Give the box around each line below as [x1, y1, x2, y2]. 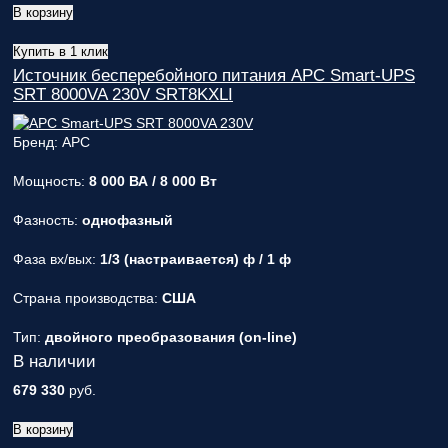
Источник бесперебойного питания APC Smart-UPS [13, 66, 415, 85]
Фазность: [13, 212, 82, 228]
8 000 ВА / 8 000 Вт [89, 173, 217, 189]
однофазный [82, 212, 173, 228]
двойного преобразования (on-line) [45, 329, 297, 345]
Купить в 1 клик [13, 44, 108, 59]
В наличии [13, 352, 96, 371]
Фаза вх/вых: [13, 251, 100, 267]
